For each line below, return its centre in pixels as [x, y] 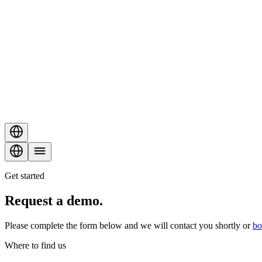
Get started [25, 176]
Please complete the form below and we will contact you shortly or [127, 225]
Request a [34, 200]
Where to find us [35, 245]
